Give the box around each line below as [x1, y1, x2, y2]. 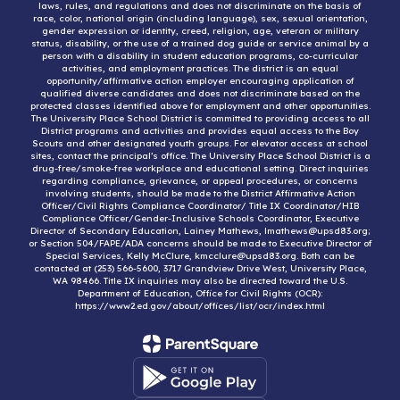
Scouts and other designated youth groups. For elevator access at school [32, 137, 368, 149]
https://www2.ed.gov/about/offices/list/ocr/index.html [75, 300, 325, 312]
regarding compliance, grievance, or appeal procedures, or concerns [42, 175, 358, 187]
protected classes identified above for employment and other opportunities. [29, 100, 371, 112]
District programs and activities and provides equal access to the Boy [41, 125, 359, 137]
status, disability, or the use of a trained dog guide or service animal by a [31, 37, 369, 49]
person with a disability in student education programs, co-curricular [42, 50, 358, 62]
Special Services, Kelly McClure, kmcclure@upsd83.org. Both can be [46, 250, 354, 262]
